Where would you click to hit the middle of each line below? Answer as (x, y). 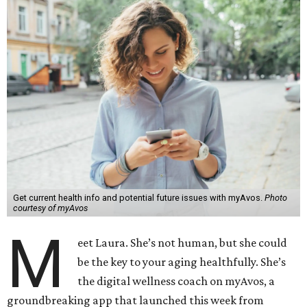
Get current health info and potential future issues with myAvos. (138, 198)
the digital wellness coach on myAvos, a (176, 281)
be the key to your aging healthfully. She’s (182, 262)
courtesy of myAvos (50, 208)
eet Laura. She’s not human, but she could (183, 243)
